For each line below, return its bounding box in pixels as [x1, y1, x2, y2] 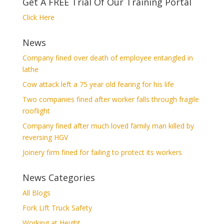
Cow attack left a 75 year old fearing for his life [22, 79, 174, 89]
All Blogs [22, 188, 50, 197]
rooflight [22, 106, 50, 115]
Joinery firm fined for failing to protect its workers [22, 147, 182, 157]
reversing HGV [22, 132, 68, 142]
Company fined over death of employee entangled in [22, 53, 193, 62]
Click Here [22, 12, 54, 22]
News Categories [22, 171, 95, 183]
